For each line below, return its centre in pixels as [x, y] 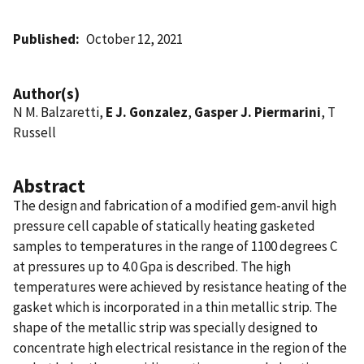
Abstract [49, 185]
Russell [35, 132]
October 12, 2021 [135, 39]
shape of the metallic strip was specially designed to [165, 327]
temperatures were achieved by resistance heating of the [180, 286]
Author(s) [46, 93]
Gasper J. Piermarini [258, 112]
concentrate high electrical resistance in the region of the [180, 347]
